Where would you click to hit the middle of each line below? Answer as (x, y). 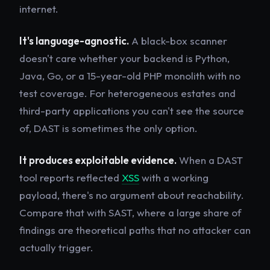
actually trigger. (56, 247)
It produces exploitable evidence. (98, 160)
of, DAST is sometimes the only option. (108, 128)
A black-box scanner (178, 40)
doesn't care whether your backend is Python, (124, 58)
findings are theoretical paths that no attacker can (135, 230)
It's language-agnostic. (74, 40)
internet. (39, 9)
